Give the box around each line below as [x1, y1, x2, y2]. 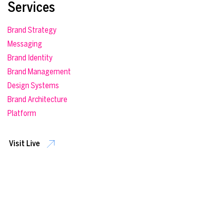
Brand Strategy [7, 25, 57, 35]
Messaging [7, 39, 43, 49]
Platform [7, 109, 37, 118]
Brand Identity [7, 53, 53, 62]
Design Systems [7, 81, 59, 90]
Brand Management [7, 67, 71, 76]
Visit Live [9, 139, 40, 148]
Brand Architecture [7, 95, 68, 104]
